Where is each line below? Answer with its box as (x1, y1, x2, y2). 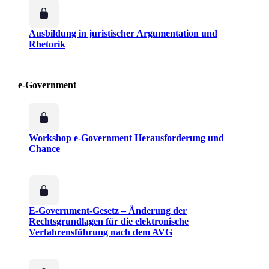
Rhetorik (29, 39, 65, 50)
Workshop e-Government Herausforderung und (29, 133, 224, 144)
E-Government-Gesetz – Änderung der (29, 205, 187, 216)
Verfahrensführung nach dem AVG (29, 227, 172, 238)
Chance (29, 144, 60, 154)
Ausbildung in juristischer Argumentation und (29, 28, 217, 39)
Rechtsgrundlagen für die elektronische (29, 216, 189, 227)
